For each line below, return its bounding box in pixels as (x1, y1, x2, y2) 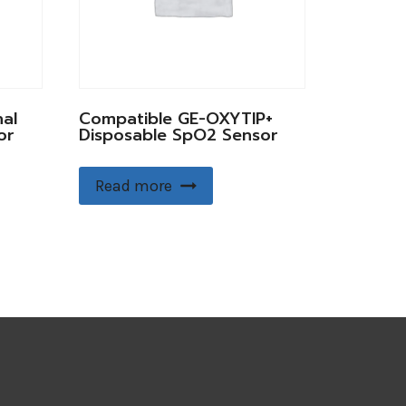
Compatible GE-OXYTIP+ (78, 106, 273, 132)
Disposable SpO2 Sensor (78, 122, 278, 149)
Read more (94, 176, 172, 197)
